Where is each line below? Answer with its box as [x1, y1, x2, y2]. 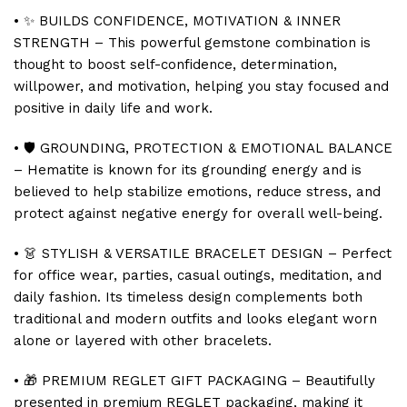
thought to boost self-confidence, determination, [14, 56, 337, 74]
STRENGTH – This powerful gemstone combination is [14, 35, 371, 52]
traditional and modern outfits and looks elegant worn [14, 311, 377, 328]
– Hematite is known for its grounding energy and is [14, 162, 362, 179]
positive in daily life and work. [14, 100, 213, 117]
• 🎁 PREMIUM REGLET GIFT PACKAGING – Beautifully [14, 372, 375, 390]
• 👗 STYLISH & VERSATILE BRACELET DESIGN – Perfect [14, 245, 392, 263]
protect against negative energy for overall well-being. [14, 205, 382, 223]
